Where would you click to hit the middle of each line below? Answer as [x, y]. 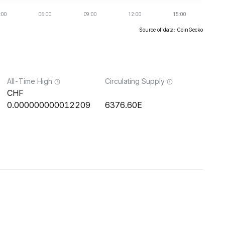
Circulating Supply [135, 81]
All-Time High [30, 81]
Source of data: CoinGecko [171, 30]
